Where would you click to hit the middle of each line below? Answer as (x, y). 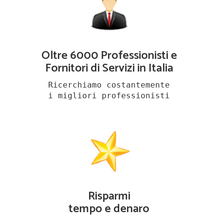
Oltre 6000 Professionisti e (109, 56)
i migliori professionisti (109, 96)
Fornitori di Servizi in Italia (109, 69)
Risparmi (109, 197)
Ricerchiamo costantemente (109, 85)
